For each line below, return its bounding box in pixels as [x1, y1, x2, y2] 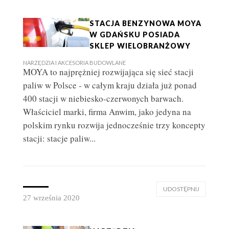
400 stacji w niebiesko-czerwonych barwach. [22, 93, 184, 105]
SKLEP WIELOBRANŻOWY [89, 41, 191, 51]
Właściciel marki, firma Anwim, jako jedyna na [22, 106, 191, 118]
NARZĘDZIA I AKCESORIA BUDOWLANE [22, 59, 126, 66]
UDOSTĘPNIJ [163, 185, 200, 193]
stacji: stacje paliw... [22, 132, 96, 145]
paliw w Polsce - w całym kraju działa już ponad [22, 79, 197, 91]
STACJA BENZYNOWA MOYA [89, 19, 201, 28]
